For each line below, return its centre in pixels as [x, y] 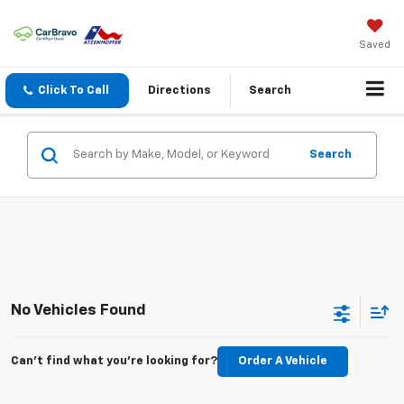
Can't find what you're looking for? [114, 362]
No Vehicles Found [78, 311]
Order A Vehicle [283, 362]
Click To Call [73, 91]
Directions [179, 91]
